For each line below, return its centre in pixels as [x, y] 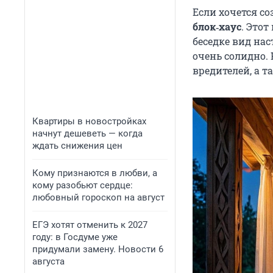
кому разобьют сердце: [83, 185]
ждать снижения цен [77, 146]
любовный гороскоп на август [98, 197]
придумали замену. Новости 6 [98, 249]
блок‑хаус [217, 27]
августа [48, 261]
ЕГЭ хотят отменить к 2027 [90, 225]
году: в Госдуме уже [75, 237]
